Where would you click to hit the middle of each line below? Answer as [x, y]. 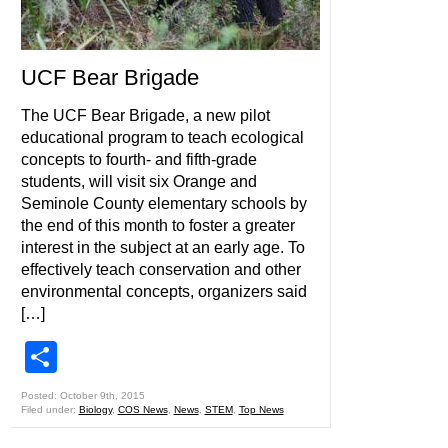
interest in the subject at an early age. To [162, 247]
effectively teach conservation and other [160, 269]
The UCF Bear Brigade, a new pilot [145, 115]
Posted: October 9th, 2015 [82, 395]
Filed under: [49, 409]
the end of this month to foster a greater [157, 225]
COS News [142, 409]
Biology [95, 409]
